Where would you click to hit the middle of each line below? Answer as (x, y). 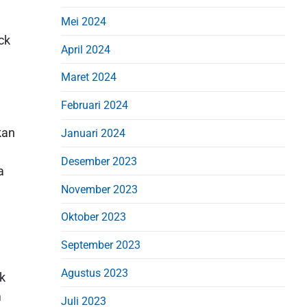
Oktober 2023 (94, 217)
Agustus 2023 (95, 273)
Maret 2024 (89, 77)
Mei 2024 (84, 21)
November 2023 (100, 189)
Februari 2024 (95, 106)
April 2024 (86, 49)
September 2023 (101, 245)
